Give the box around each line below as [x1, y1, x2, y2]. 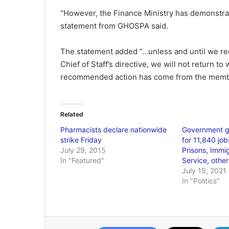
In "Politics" [181, 176, 220, 185]
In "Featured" [60, 156, 104, 165]
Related [60, 110, 83, 118]
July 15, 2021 [181, 166, 226, 175]
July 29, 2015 [60, 146, 106, 154]
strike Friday [60, 135, 102, 144]
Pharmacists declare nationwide [60, 125, 167, 134]
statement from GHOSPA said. [60, 21, 168, 31]
